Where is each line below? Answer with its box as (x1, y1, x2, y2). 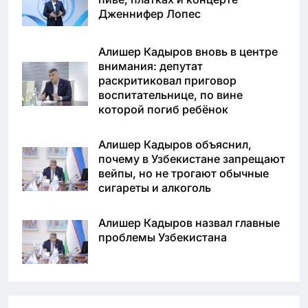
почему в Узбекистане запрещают (98, 151, 285, 166)
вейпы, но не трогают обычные (98, 166, 269, 180)
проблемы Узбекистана (98, 230, 227, 244)
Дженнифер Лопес (98, 6, 201, 21)
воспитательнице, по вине (98, 87, 243, 102)
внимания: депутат (98, 58, 203, 73)
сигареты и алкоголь (98, 180, 211, 195)
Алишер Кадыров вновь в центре (98, 44, 278, 58)
